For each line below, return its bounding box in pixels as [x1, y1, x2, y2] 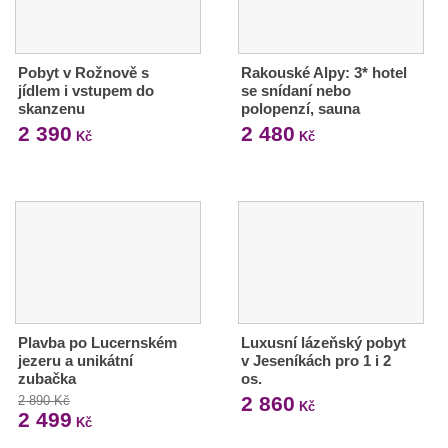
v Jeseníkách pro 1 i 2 [240, 351, 391, 369]
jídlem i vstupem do [18, 81, 154, 99]
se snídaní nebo [240, 81, 351, 99]
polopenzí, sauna [240, 99, 360, 117]
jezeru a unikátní [18, 351, 133, 369]
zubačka [18, 369, 76, 387]
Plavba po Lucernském [18, 333, 177, 351]
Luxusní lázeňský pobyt [240, 333, 406, 351]
